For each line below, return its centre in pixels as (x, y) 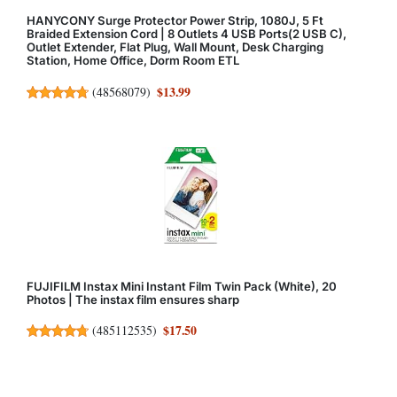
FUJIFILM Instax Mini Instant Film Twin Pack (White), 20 (182, 286)
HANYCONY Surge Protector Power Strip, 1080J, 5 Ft (175, 21)
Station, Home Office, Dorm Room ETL (133, 61)
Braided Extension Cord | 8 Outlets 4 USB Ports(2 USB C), (187, 34)
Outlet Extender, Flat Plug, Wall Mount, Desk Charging (175, 47)
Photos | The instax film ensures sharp (133, 299)
